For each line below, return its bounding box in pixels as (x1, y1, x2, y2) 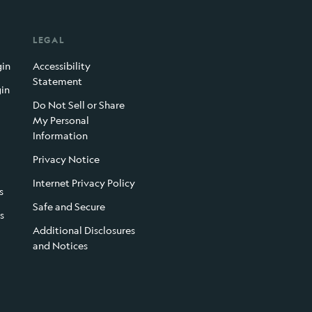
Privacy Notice (32, 153, 100, 166)
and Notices (32, 240, 88, 252)
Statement (32, 75, 82, 88)
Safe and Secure (32, 201, 105, 213)
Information (32, 130, 88, 142)
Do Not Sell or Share (32, 99, 125, 111)
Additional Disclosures (32, 224, 135, 237)
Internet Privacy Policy (32, 177, 135, 189)
